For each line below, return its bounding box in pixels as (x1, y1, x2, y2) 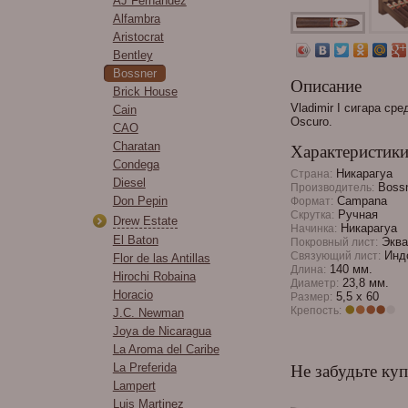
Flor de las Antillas (112, 251, 210, 265)
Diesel (112, 176, 146, 189)
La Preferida (112, 361, 177, 374)
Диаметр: (290, 277, 339, 289)
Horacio (112, 288, 153, 301)
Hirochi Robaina (112, 270, 196, 283)
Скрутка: (290, 209, 334, 220)
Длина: (290, 263, 326, 275)
